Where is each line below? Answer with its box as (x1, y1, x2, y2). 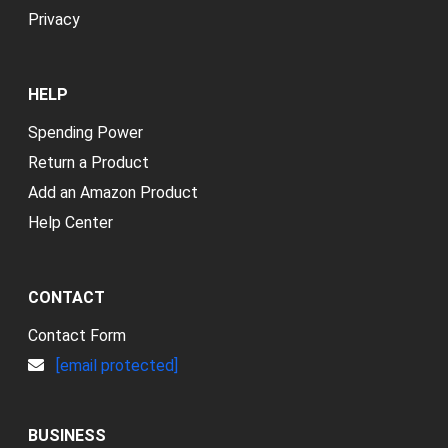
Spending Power (28, 122, 143, 142)
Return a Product (28, 152, 149, 172)
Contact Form (28, 325, 126, 345)
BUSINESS (28, 425, 106, 445)
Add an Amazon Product (28, 182, 198, 202)
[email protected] (56, 355, 178, 375)
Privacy (28, 9, 80, 29)
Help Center (28, 212, 113, 232)
